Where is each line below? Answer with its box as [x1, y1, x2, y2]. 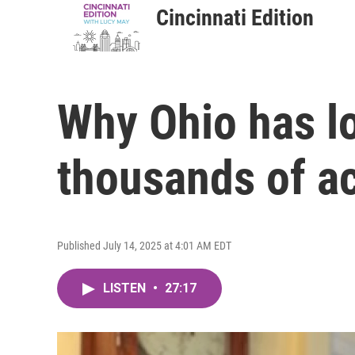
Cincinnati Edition [156, 5, 314, 31]
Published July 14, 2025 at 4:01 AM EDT [57, 239, 231, 252]
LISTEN [103, 281, 149, 296]
